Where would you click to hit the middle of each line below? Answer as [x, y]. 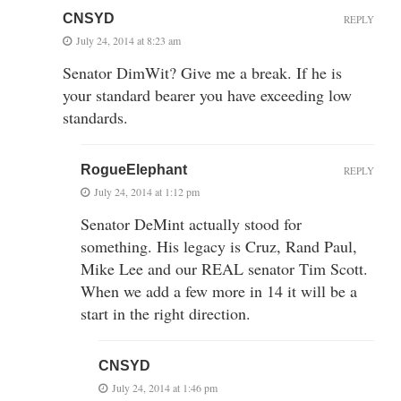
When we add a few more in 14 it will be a [219, 290]
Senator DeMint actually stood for [191, 223]
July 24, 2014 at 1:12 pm [147, 191]
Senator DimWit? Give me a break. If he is [202, 72]
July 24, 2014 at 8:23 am [128, 40]
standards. [95, 117]
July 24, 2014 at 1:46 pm [165, 387]
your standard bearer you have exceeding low [207, 94]
